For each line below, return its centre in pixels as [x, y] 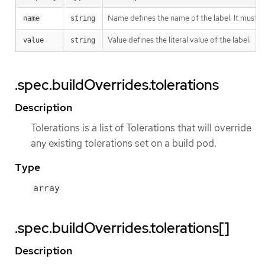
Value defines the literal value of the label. [179, 40]
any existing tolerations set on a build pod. [124, 143]
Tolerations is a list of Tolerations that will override [141, 128]
